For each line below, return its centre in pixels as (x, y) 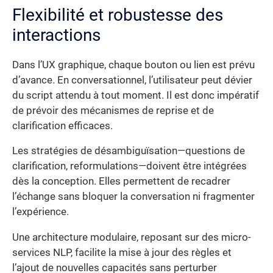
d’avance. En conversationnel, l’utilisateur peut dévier (132, 80)
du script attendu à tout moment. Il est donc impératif (136, 95)
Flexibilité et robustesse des (118, 15)
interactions (56, 35)
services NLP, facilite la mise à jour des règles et (122, 252)
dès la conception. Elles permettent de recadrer (121, 182)
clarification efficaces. (62, 126)
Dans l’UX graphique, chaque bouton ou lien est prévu (133, 65)
